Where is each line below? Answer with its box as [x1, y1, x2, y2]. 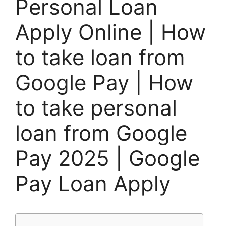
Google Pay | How [15, 70, 193, 96]
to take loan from [15, 44, 185, 71]
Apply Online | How [15, 19, 206, 45]
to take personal [15, 95, 177, 121]
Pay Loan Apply [15, 171, 171, 197]
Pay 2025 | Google [15, 145, 200, 172]
